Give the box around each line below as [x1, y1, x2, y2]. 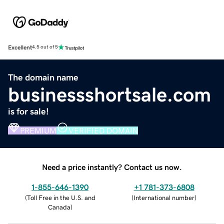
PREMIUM [20, 126, 56, 134]
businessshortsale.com [8, 84, 211, 104]
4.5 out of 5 [32, 44, 58, 50]
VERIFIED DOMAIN [68, 126, 138, 134]
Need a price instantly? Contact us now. [42, 162, 182, 171]
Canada [47, 203, 70, 210]
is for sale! [8, 106, 49, 116]
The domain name [8, 72, 78, 82]
